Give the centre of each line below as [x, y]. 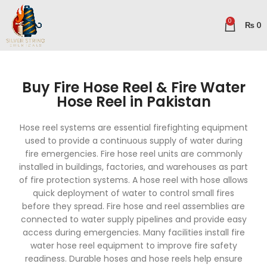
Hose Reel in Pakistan [133, 102]
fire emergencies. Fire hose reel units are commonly [133, 154]
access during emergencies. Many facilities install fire [133, 232]
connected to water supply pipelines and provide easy [133, 219]
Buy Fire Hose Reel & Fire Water [133, 87]
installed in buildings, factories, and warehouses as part [133, 167]
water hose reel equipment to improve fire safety [133, 246]
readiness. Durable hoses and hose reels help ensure [133, 259]
